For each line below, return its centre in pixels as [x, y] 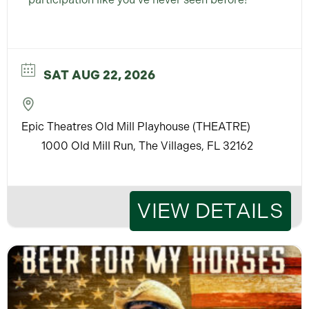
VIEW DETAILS [210, 211]
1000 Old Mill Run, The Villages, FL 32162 [147, 146]
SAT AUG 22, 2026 [99, 75]
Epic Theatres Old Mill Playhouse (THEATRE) [136, 127]
